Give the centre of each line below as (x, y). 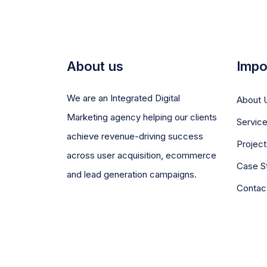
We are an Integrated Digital (123, 98)
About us (95, 66)
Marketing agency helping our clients (142, 117)
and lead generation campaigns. (132, 174)
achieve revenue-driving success (135, 136)
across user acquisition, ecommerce (142, 155)
